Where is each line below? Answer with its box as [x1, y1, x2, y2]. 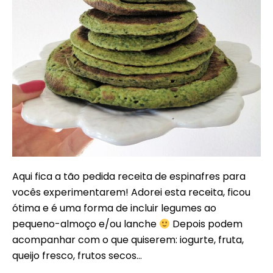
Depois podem [170, 217, 243, 231]
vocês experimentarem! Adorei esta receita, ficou [12, 185, 250, 199]
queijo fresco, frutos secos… [12, 249, 142, 263]
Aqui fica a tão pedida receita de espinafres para [12, 169, 246, 183]
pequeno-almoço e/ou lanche [12, 217, 159, 231]
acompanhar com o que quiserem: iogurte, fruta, [12, 233, 244, 247]
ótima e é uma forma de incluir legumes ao [12, 201, 216, 215]
